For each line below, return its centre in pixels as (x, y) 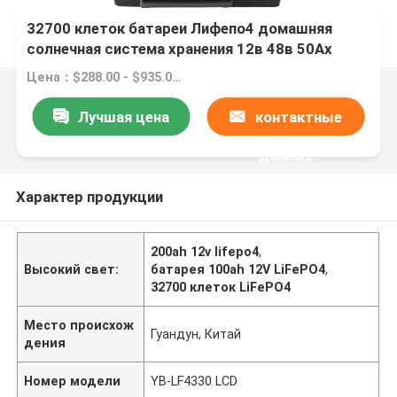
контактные (298, 117)
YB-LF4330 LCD (195, 381)
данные (286, 155)
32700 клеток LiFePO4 (221, 287)
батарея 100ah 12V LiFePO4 (238, 269)
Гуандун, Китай (196, 334)
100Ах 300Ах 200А (93, 70)
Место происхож (79, 325)
